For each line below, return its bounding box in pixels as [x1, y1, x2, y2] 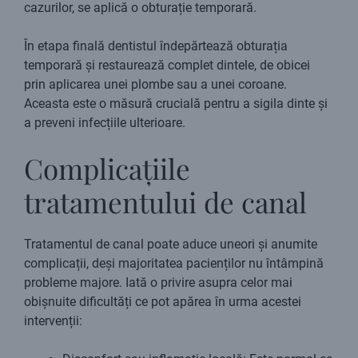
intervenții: [24, 313, 82, 329]
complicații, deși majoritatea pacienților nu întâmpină [24, 256, 324, 272]
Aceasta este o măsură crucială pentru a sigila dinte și [24, 96, 328, 112]
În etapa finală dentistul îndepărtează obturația [24, 38, 288, 54]
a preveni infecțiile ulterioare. [24, 115, 185, 131]
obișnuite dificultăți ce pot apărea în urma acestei [24, 294, 301, 310]
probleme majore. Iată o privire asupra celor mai [24, 275, 292, 291]
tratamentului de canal [24, 183, 307, 221]
